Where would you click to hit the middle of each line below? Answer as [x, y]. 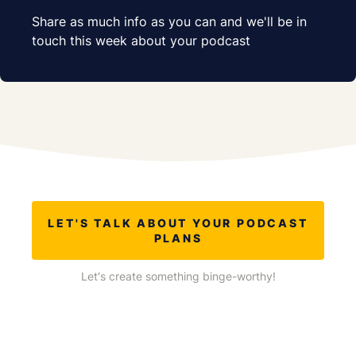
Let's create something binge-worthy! [178, 277]
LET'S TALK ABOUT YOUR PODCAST [178, 223]
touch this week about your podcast [141, 41]
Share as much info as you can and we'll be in [169, 22]
